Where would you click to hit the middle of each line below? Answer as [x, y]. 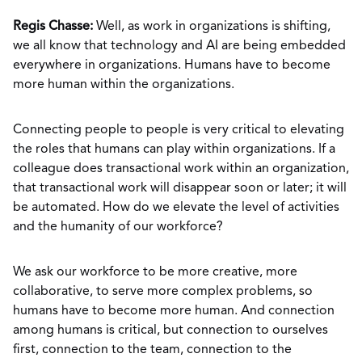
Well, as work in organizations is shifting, [212, 27]
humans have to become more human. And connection [174, 311]
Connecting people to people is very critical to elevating [179, 130]
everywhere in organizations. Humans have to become [172, 65]
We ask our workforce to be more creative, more [155, 272]
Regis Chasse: [53, 27]
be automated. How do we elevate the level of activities [176, 208]
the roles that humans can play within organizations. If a [174, 149]
